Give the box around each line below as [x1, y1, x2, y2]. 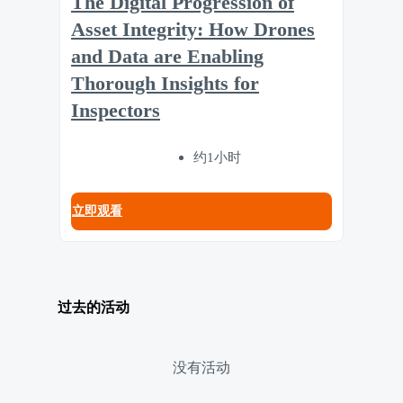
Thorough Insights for [71, 73, 259, 95]
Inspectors [71, 100, 160, 122]
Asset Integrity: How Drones [71, 19, 315, 41]
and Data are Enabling [71, 46, 264, 68]
